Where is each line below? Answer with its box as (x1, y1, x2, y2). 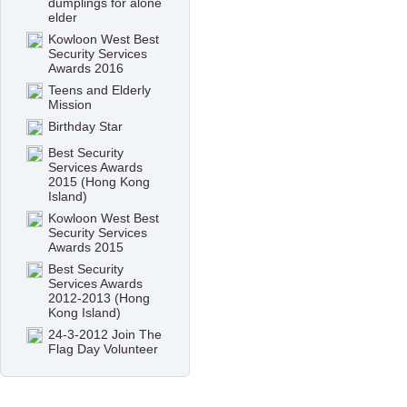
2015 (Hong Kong (48, 174, 151, 190)
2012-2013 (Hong (48, 291, 151, 306)
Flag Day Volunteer (48, 342, 159, 357)
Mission (48, 97, 93, 113)
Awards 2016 (48, 61, 124, 76)
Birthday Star (48, 119, 124, 134)
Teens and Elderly (48, 83, 152, 98)
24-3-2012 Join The (48, 327, 163, 342)
